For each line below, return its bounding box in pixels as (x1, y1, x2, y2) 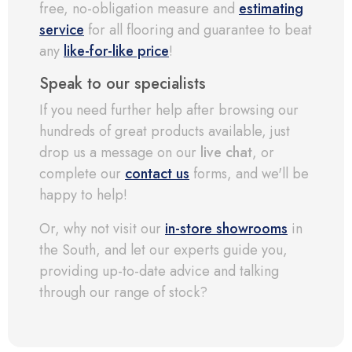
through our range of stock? (39, 282, 215, 303)
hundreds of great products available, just (39, 121, 290, 142)
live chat (200, 142, 252, 163)
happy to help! (39, 185, 135, 206)
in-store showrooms (165, 218, 288, 240)
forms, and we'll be (189, 163, 309, 185)
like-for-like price (64, 41, 169, 62)
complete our (39, 163, 125, 185)
